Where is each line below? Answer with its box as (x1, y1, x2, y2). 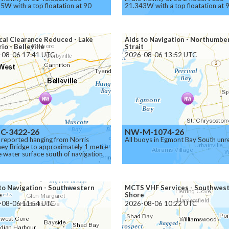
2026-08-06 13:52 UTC (125, 51, 197, 59)
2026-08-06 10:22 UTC (125, 199, 197, 208)
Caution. (125, 15, 150, 24)
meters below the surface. (125, 8, 204, 17)
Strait (125, 42, 144, 51)
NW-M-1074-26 (125, 127, 185, 136)
